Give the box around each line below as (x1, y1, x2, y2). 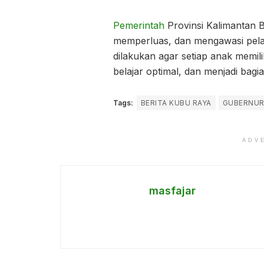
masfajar (149, 184, 196, 197)
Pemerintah (113, 19, 164, 32)
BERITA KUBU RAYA (141, 98, 212, 108)
